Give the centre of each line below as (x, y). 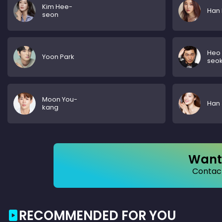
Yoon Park (58, 57)
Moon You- (60, 99)
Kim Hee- (57, 6)
